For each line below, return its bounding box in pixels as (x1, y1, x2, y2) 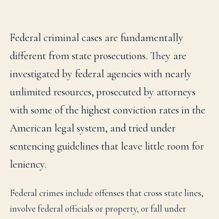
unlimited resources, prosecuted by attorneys (10, 86, 196, 98)
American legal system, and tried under (10, 122, 175, 134)
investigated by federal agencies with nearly (10, 67, 192, 80)
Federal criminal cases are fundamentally (10, 31, 183, 44)
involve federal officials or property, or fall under (10, 203, 186, 214)
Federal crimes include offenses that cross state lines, (10, 187, 203, 198)
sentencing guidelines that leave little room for (10, 140, 204, 153)
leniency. (10, 158, 46, 171)
